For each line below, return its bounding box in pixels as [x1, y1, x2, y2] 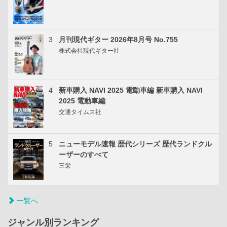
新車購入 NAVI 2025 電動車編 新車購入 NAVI [59, 86, 203, 94]
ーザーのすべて [59, 150, 108, 159]
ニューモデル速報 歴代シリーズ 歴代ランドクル [59, 139, 212, 148]
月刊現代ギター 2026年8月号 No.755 [59, 35, 178, 44]
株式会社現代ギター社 [59, 47, 120, 54]
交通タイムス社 [59, 108, 101, 116]
